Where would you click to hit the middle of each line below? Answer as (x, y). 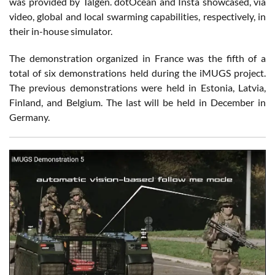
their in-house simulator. (61, 31)
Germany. (29, 117)
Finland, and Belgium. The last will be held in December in (137, 102)
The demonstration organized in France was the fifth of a (137, 58)
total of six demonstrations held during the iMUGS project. (137, 72)
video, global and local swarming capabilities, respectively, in (137, 16)
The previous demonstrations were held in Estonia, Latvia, (137, 87)
